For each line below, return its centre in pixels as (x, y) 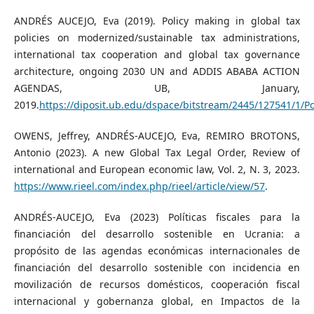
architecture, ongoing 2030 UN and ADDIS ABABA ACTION (157, 71)
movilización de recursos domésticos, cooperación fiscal (157, 285)
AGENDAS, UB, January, (157, 88)
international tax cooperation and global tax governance (157, 55)
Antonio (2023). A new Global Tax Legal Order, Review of (157, 153)
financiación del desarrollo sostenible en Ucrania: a (157, 234)
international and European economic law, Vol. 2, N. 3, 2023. (157, 170)
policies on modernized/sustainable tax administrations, (157, 38)
